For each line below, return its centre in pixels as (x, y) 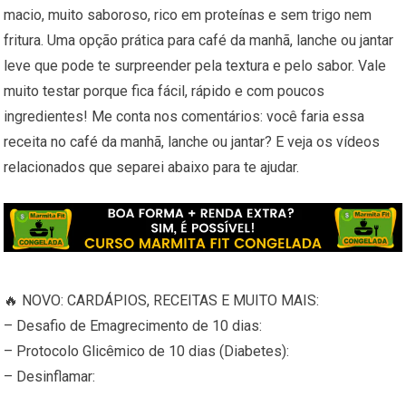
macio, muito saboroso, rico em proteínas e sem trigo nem (188, 15)
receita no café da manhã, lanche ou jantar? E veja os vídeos (192, 142)
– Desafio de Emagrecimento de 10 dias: (133, 326)
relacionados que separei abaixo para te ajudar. (152, 167)
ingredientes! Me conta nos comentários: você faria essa (184, 116)
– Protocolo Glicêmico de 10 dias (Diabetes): (147, 352)
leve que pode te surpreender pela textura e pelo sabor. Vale (195, 66)
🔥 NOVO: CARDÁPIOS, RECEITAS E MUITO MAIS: (162, 301)
